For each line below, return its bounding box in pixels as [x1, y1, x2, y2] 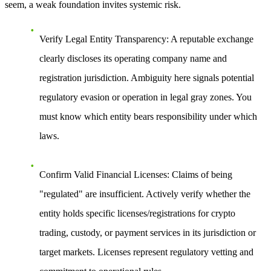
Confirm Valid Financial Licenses [39, 169, 167, 180]
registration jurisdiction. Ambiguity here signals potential [39, 73, 254, 83]
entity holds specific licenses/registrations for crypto [39, 208, 235, 219]
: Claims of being [167, 169, 232, 180]
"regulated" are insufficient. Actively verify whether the [39, 189, 250, 200]
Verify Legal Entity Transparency [39, 34, 166, 45]
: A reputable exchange [166, 34, 253, 45]
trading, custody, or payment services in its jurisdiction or [39, 227, 256, 238]
